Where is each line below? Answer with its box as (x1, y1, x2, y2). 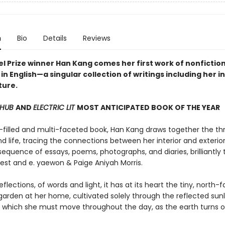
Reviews (82, 33, 110, 43)
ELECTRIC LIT (33, 102, 77, 113)
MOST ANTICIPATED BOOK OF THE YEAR (76, 102, 220, 113)
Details (43, 33, 67, 43)
